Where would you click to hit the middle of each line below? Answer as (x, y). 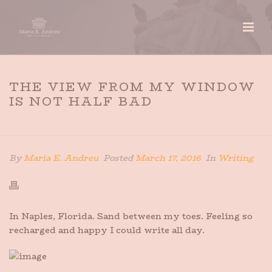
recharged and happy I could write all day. (107, 230)
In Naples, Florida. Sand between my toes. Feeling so (131, 216)
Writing (236, 158)
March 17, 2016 (168, 158)
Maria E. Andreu (61, 158)
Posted (118, 158)
